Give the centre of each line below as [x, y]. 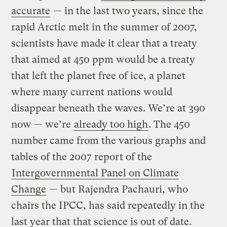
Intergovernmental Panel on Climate [96, 173]
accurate [31, 11]
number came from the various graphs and [109, 140]
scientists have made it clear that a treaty [104, 43]
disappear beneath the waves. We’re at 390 [108, 108]
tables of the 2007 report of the [82, 157]
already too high [111, 124]
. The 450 [169, 124]
